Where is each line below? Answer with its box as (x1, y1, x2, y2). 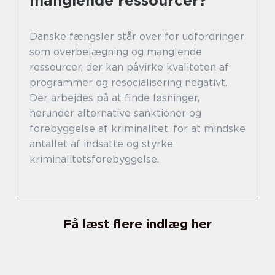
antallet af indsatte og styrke (29, 137, 173, 150)
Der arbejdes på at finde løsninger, (29, 91, 199, 104)
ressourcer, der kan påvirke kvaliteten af (29, 61, 229, 73)
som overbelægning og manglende (29, 45, 202, 58)
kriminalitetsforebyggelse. (29, 153, 159, 165)
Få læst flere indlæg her (63, 216, 212, 231)
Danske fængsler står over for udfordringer (29, 30, 244, 42)
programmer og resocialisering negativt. (29, 76, 227, 88)
